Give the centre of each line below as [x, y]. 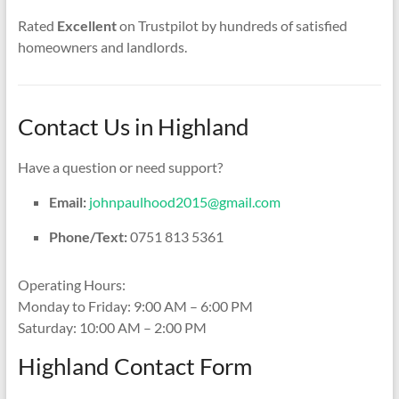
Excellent [86, 25]
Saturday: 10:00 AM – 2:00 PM [112, 327]
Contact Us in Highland [133, 126]
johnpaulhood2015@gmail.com [184, 201]
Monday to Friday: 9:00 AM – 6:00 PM [135, 305]
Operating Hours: [71, 284]
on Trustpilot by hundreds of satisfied [232, 25]
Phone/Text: [88, 236]
